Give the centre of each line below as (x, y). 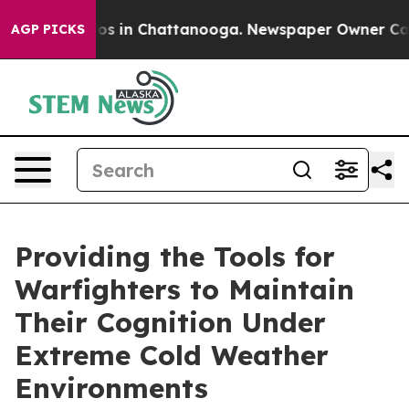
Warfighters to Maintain (184, 289)
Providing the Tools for (175, 257)
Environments (111, 388)
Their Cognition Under (170, 322)
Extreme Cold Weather (172, 355)
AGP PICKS (48, 29)
